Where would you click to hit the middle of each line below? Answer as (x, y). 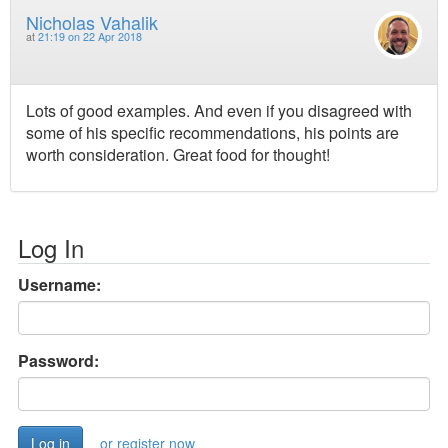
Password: (58, 360)
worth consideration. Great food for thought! (178, 154)
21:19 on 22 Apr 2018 (90, 36)
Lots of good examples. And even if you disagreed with (219, 110)
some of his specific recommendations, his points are (212, 132)
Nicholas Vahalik (92, 21)
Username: (59, 284)
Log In (51, 247)
